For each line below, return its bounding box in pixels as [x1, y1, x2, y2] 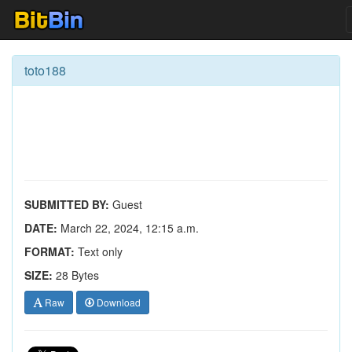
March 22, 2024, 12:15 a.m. [57, 220, 199, 236]
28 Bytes [56, 267, 99, 283]
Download [94, 295, 141, 309]
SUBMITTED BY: [24, 196, 109, 212]
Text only [75, 244, 123, 259]
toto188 [24, 61, 66, 79]
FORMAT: [24, 244, 75, 259]
